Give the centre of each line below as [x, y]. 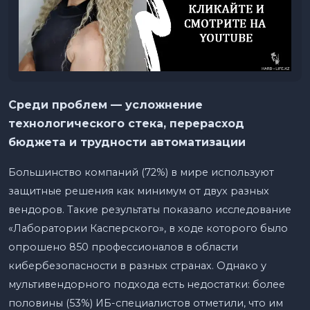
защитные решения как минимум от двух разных [139, 191]
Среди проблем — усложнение [106, 104]
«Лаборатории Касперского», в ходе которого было [148, 228]
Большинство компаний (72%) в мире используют [141, 172]
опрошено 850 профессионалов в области [123, 247]
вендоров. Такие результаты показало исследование [150, 209]
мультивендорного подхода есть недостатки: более [147, 284]
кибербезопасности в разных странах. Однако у [137, 265]
